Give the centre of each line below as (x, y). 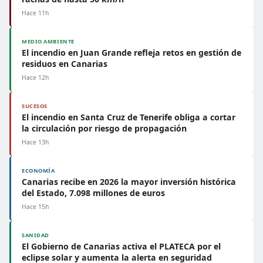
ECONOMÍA (38, 171)
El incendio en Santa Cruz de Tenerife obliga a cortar (129, 117)
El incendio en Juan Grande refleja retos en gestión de (131, 53)
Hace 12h (35, 77)
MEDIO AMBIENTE (48, 41)
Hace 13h (35, 142)
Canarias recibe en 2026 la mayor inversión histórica (129, 182)
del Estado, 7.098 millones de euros (93, 193)
